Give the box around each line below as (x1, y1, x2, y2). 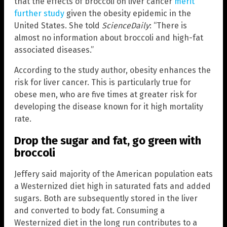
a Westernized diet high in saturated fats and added (14, 181, 211, 191)
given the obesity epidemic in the (64, 9, 191, 19)
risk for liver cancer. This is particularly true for (14, 78, 191, 88)
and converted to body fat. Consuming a (14, 205, 165, 215)
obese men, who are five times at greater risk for (14, 90, 197, 100)
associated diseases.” (14, 45, 94, 55)
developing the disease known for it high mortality (14, 102, 203, 112)
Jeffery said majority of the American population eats (14, 169, 213, 179)
